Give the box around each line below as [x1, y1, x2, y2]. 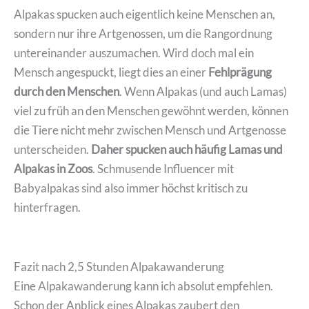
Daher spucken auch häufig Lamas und [91, 142, 283, 157]
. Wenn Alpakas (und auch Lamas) [119, 84, 287, 99]
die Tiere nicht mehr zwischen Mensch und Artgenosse [14, 123, 286, 138]
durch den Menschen [14, 84, 119, 99]
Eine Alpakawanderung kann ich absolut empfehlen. [14, 279, 273, 294]
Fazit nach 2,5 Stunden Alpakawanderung [14, 259, 224, 275]
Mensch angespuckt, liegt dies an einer [14, 65, 208, 80]
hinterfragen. [14, 200, 81, 215]
